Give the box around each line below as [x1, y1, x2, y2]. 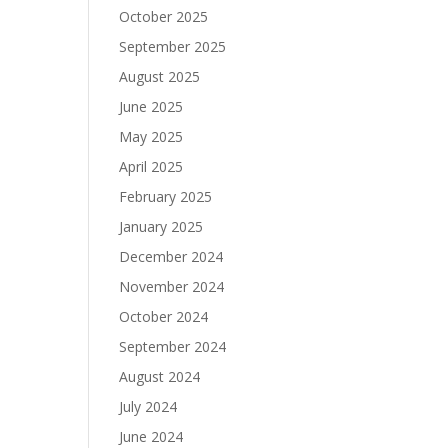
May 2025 [119, 127, 184, 146]
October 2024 [119, 307, 209, 326]
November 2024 [119, 277, 225, 296]
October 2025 [119, 7, 209, 26]
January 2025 [119, 217, 204, 236]
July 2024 [119, 397, 178, 416]
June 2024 [119, 427, 184, 446]
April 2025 [119, 157, 184, 176]
